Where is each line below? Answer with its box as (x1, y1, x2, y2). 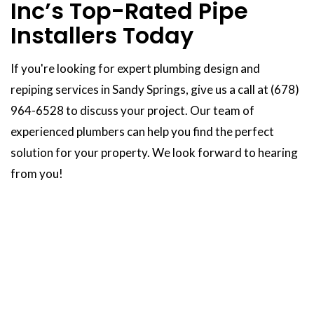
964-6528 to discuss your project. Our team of (11, 103, 254, 118)
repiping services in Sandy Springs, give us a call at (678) (11, 82, 299, 97)
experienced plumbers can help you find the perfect (11, 124, 274, 139)
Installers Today (11, 20, 193, 52)
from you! (11, 166, 63, 182)
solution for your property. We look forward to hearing (11, 145, 298, 161)
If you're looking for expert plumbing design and (11, 61, 260, 76)
